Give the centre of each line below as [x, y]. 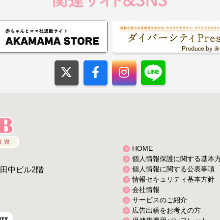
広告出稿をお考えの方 [166, 210]
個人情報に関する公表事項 [173, 169]
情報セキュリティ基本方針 [173, 179]
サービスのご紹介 [159, 200]
